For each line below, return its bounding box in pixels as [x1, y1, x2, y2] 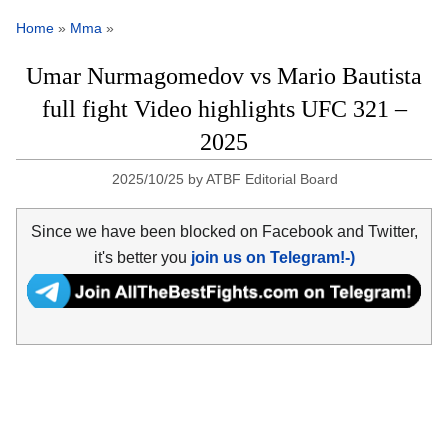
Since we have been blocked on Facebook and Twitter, [30, 222, 418, 240]
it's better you [93, 248, 191, 266]
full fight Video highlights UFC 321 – [41, 96, 407, 123]
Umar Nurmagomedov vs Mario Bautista [26, 63, 422, 90]
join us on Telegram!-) [190, 248, 355, 266]
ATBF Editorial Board [206, 171, 339, 188]
